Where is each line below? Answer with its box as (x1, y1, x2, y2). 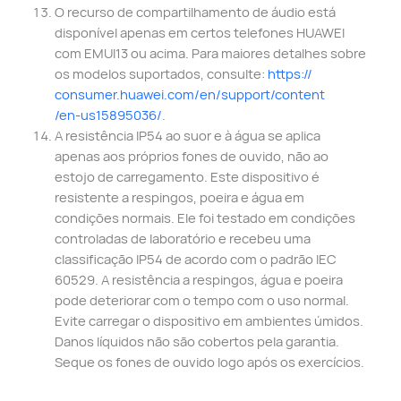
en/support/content (199, 85, 325, 104)
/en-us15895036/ (54, 106, 162, 124)
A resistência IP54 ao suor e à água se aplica (54, 126, 320, 145)
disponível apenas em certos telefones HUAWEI (54, 23, 345, 42)
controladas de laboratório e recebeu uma (54, 229, 311, 248)
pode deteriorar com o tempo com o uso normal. (54, 291, 349, 310)
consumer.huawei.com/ (54, 85, 200, 104)
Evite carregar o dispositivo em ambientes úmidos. (54, 311, 363, 330)
